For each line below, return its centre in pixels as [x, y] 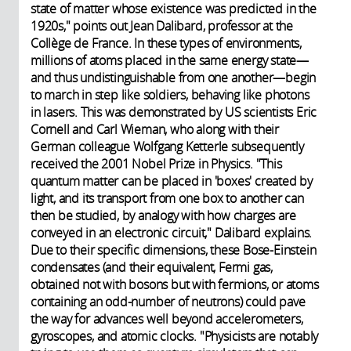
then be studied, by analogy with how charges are [163, 216]
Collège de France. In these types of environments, [166, 43]
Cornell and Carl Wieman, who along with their [155, 130]
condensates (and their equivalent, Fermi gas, [152, 268]
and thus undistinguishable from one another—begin [174, 78]
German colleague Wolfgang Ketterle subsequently [167, 147]
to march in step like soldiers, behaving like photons [170, 95]
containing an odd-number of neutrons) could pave [168, 302]
